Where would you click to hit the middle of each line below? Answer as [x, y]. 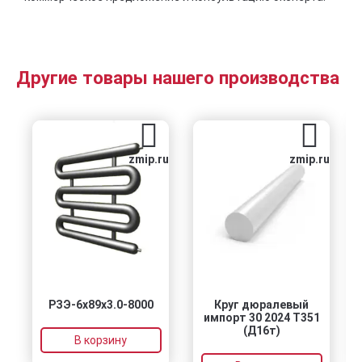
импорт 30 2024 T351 [261, 318]
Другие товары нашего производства [178, 78]
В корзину [101, 340]
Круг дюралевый [261, 305]
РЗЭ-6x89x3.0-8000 [101, 305]
